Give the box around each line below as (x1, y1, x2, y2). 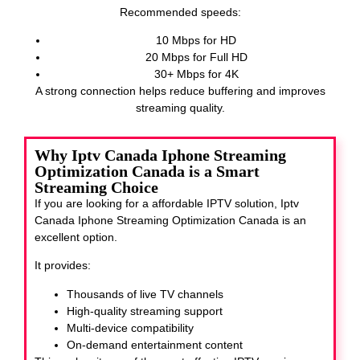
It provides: (35, 259, 91, 272)
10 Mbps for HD (156, 34, 236, 47)
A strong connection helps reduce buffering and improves (35, 84, 325, 98)
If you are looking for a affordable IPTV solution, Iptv (35, 196, 299, 210)
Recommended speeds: (119, 6, 241, 19)
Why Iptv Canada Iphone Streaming (35, 145, 286, 164)
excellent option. (35, 230, 117, 243)
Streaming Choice (35, 178, 158, 196)
